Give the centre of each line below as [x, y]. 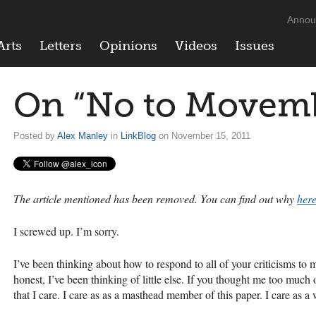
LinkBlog [138, 136]
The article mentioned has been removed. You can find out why [154, 198]
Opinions [128, 46]
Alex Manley [83, 136]
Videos [196, 46]
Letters [61, 46]
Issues [255, 46]
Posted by [35, 136]
